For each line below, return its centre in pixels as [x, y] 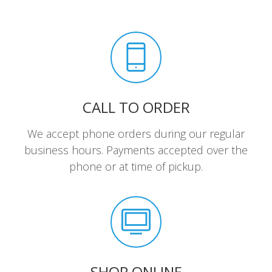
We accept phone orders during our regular [136, 133]
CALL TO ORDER [136, 107]
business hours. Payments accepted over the [136, 150]
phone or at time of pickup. [136, 166]
